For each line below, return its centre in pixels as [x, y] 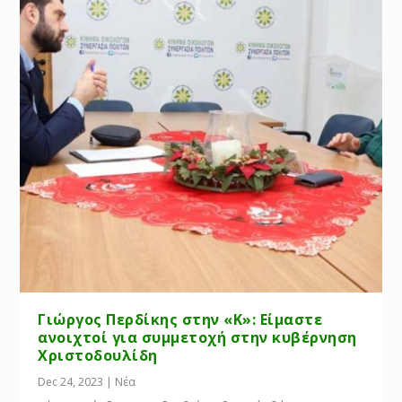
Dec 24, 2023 [71, 382]
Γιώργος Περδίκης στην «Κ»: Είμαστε [180, 320]
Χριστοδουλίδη [98, 356]
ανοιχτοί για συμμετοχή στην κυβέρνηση [197, 338]
